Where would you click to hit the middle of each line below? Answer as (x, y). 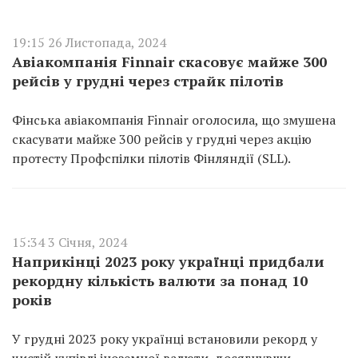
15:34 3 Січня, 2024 (70, 242)
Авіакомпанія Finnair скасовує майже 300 (169, 62)
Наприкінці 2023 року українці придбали (168, 261)
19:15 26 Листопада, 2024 (89, 42)
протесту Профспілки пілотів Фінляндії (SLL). (151, 158)
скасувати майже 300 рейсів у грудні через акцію (162, 139)
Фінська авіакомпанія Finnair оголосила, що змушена (174, 120)
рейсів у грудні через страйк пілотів (148, 81)
